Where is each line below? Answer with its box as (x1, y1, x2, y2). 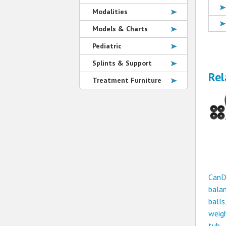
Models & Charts (92, 24, 148, 33)
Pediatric (92, 41, 122, 50)
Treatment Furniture (92, 76, 161, 85)
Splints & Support (92, 59, 152, 68)
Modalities (92, 7, 128, 16)
